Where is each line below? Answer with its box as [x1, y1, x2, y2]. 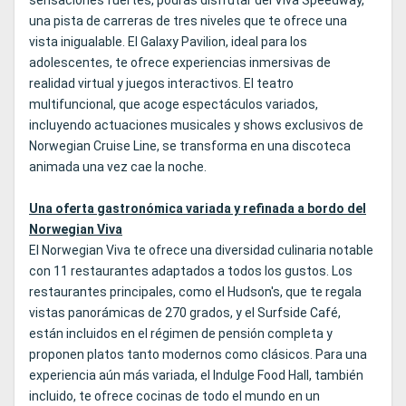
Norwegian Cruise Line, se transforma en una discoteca [29, 139, 351, 154]
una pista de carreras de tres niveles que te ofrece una [29, 14, 347, 29]
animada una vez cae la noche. [29, 159, 207, 175]
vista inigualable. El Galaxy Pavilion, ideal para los [29, 34, 307, 50]
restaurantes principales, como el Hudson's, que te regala [29, 285, 362, 300]
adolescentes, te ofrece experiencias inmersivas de [29, 55, 331, 71]
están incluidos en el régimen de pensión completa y [29, 326, 333, 342]
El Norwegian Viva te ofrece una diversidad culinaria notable [29, 243, 373, 258]
